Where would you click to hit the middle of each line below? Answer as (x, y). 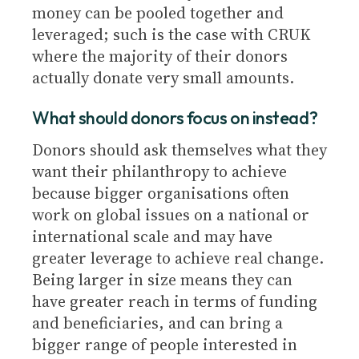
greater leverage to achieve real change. (178, 258)
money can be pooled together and (158, 13)
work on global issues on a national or (171, 215)
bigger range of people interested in (165, 345)
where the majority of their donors (160, 56)
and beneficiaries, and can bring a (157, 323)
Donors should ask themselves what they (179, 150)
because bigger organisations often (161, 193)
